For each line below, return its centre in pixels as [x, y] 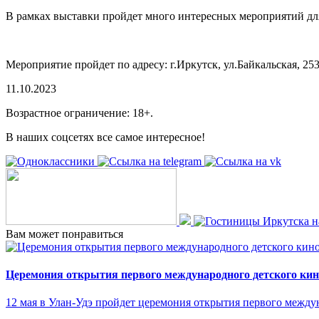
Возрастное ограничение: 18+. [79, 113]
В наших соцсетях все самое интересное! [105, 137]
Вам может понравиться [64, 234]
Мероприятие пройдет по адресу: [87, 64]
